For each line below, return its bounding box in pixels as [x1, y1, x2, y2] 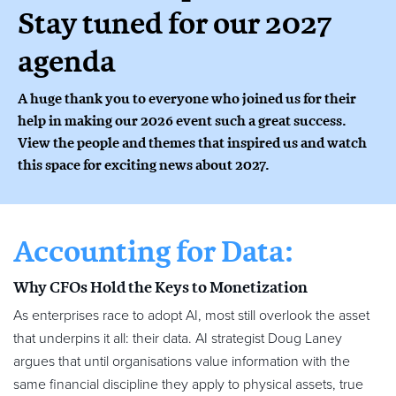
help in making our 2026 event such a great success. [18, 110, 346, 131]
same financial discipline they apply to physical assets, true [13, 376, 363, 393]
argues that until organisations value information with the [13, 353, 350, 370]
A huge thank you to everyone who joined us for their [18, 88, 356, 109]
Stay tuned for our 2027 [18, 2, 331, 44]
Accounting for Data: [13, 230, 293, 272]
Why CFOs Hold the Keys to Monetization [13, 276, 308, 298]
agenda [18, 40, 116, 82]
